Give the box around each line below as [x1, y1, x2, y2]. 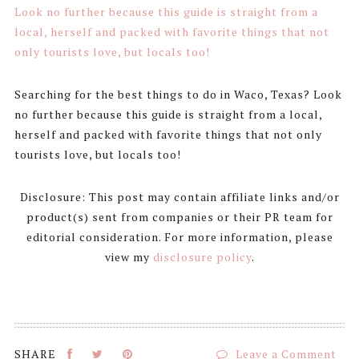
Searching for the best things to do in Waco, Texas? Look [14, 87, 342, 102]
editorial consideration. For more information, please [26, 229, 333, 244]
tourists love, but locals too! [14, 147, 181, 162]
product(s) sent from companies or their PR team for [26, 209, 333, 224]
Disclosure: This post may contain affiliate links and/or [19, 189, 340, 204]
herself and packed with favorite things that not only [14, 127, 322, 142]
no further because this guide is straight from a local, [14, 107, 322, 122]
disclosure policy [152, 249, 252, 264]
